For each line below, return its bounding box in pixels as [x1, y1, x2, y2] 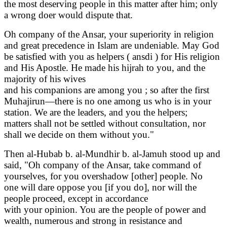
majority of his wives [4, 73, 86, 85]
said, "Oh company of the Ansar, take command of [4, 160, 201, 171]
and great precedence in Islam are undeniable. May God [4, 40, 219, 51]
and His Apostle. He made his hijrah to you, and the [4, 62, 205, 73]
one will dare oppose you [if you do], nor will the [4, 182, 197, 193]
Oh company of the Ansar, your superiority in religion [4, 29, 214, 40]
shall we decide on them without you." [4, 129, 154, 140]
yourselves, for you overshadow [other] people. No [4, 171, 203, 182]
